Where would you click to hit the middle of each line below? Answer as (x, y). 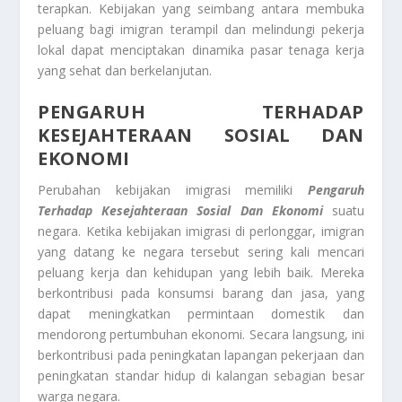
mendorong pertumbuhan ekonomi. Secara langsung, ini (201, 335)
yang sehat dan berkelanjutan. (125, 71)
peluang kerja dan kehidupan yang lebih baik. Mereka (201, 273)
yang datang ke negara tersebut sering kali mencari (201, 252)
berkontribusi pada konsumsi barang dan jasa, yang (201, 293)
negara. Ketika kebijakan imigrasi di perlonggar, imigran (201, 232)
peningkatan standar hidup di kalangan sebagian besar (201, 376)
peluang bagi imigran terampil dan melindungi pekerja (201, 30)
